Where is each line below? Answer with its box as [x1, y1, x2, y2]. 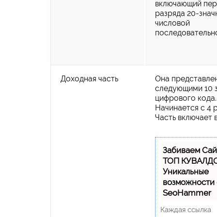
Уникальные [163, 166, 209, 176]
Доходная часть [61, 74, 118, 83]
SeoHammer [163, 187, 211, 198]
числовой [155, 18, 190, 28]
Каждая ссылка [160, 205, 211, 214]
